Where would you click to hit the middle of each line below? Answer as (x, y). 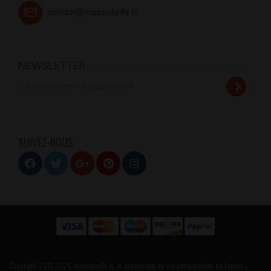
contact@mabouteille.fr (93, 12)
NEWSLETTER (52, 66)
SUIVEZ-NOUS (46, 142)
